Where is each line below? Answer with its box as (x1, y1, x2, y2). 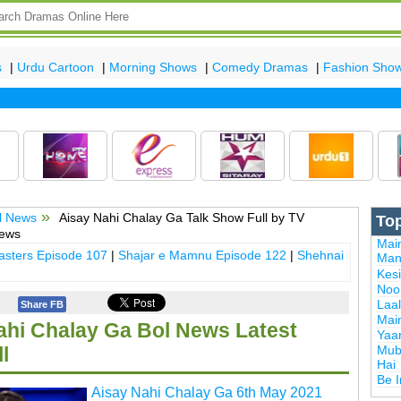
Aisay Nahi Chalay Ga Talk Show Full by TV (56, 209, 305, 225)
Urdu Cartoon (17, 59, 94, 74)
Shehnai (296, 248, 344, 263)
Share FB (20, 299, 64, 311)
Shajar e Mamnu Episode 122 (117, 248, 286, 263)
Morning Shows (109, 59, 197, 74)
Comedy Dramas (212, 59, 308, 74)
